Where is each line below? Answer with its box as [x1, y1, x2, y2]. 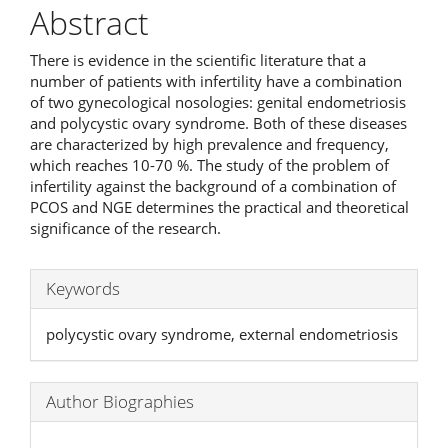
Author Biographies [46, 390, 194, 414]
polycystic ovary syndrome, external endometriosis [46, 324, 398, 345]
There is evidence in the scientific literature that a [30, 50, 366, 71]
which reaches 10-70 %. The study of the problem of [30, 155, 389, 176]
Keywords [46, 277, 120, 301]
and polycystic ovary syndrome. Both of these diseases [30, 113, 407, 134]
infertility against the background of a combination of [30, 176, 396, 197]
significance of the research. [30, 218, 221, 239]
